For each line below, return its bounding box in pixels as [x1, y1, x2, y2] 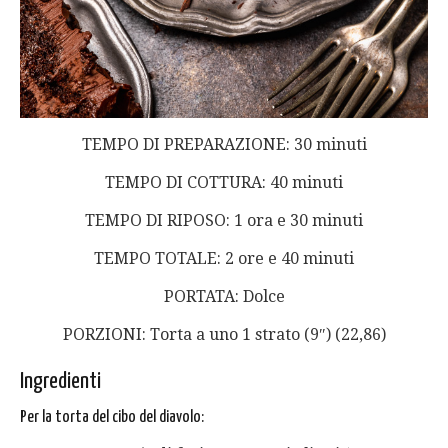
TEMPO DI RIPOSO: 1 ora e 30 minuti [85, 210, 363, 230]
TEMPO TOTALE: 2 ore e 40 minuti [94, 248, 354, 268]
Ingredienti [20, 369, 101, 393]
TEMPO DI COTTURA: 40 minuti [105, 172, 343, 192]
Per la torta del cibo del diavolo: [20, 408, 204, 426]
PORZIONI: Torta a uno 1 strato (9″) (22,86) [62, 324, 386, 344]
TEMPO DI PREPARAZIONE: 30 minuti [81, 134, 367, 154]
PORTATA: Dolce [163, 286, 285, 306]
